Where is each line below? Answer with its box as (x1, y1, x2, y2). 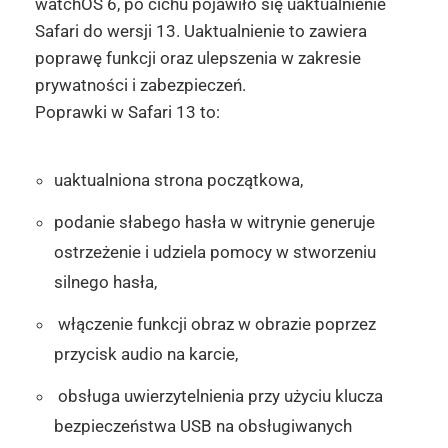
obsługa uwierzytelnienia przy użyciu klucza (53, 385, 383, 406)
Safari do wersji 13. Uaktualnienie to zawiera (34, 20, 367, 41)
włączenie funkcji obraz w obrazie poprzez (53, 313, 376, 334)
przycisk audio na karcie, (53, 343, 238, 364)
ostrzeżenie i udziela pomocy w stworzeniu (53, 241, 376, 262)
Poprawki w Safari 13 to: (34, 101, 220, 122)
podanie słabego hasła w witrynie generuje (53, 211, 375, 232)
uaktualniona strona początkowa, (53, 169, 303, 190)
